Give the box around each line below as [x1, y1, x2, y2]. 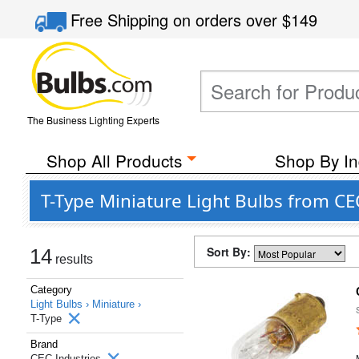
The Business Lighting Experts [26, 113, 159, 127]
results [52, 252, 93, 266]
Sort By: [207, 244, 254, 260]
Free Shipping [71, 8, 174, 31]
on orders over [173, 8, 283, 31]
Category [30, 284, 72, 296]
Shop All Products [46, 148, 182, 172]
